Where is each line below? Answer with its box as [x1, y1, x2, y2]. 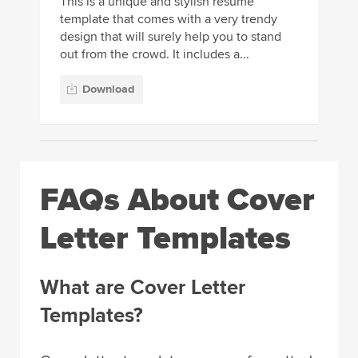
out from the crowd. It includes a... [60, 46, 249, 63]
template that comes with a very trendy [60, 11, 277, 28]
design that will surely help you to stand [60, 29, 281, 46]
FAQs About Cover [40, 180, 315, 220]
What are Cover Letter [40, 274, 245, 300]
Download [82, 82, 134, 96]
